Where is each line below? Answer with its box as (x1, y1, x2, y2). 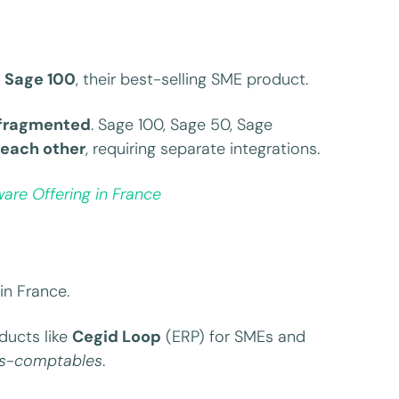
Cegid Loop (72, 326, 162, 348)
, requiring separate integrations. (85, 137, 321, 159)
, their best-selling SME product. (76, 68, 309, 90)
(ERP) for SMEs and (161, 326, 306, 348)
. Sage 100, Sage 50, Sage (91, 113, 273, 135)
